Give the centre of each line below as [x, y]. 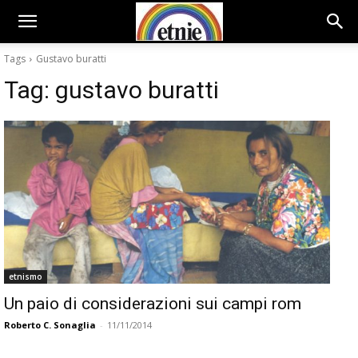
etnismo [26, 276]
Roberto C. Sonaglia [50, 325]
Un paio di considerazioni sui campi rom [153, 304]
